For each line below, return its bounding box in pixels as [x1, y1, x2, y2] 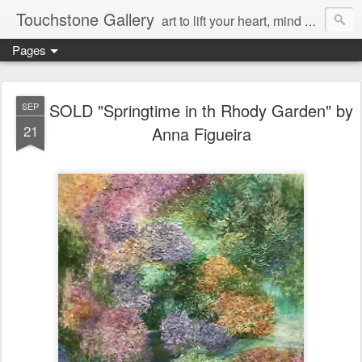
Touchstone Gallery [16, 7, 154, 31]
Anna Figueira [151, 122, 251, 145]
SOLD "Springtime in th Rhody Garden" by [49, 99, 353, 122]
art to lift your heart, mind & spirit [162, 11, 305, 30]
